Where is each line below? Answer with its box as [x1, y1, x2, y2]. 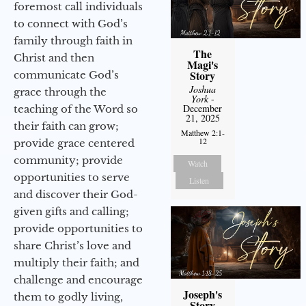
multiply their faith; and [14, 255, 139, 269]
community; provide [14, 153, 123, 167]
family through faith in [14, 33, 133, 47]
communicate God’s [14, 68, 119, 81]
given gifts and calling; [14, 204, 129, 218]
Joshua [189, 83, 217, 96]
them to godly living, [14, 290, 123, 303]
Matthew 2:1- [180, 127, 225, 139]
